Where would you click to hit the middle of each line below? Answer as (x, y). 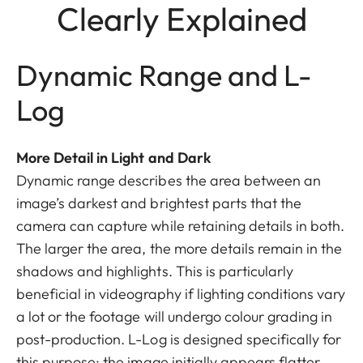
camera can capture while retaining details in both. (181, 225)
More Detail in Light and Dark (114, 157)
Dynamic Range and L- (164, 75)
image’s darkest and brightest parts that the (159, 203)
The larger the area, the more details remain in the (179, 248)
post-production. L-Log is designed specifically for (179, 339)
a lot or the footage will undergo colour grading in (175, 316)
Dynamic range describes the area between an (169, 180)
